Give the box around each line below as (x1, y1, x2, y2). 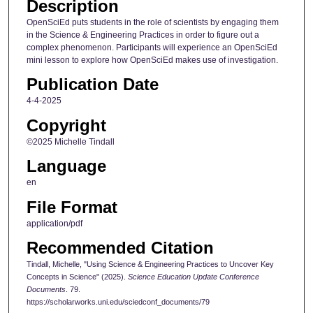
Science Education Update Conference (127, 272, 259, 281)
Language (26, 156, 106, 176)
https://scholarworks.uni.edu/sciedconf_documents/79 (26, 298, 210, 306)
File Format (26, 197, 117, 217)
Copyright (26, 115, 106, 135)
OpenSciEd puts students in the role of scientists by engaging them (26, 17, 279, 27)
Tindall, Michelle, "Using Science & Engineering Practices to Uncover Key (26, 260, 274, 268)
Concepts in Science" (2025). (26, 272, 128, 281)
